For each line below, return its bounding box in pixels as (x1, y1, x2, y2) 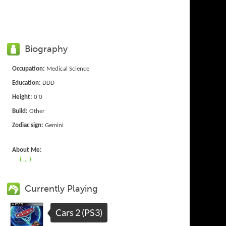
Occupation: (12, 65, 45, 72)
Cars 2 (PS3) (55, 206, 103, 218)
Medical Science (45, 65, 90, 72)
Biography (25, 43, 68, 54)
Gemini (43, 122, 64, 129)
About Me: (12, 146, 42, 153)
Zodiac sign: (12, 122, 44, 129)
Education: (12, 79, 41, 86)
